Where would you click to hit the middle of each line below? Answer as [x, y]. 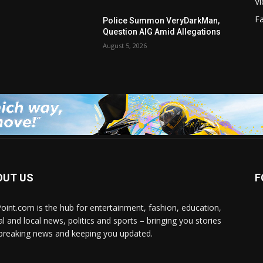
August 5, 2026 [125, 46]
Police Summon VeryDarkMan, [161, 21]
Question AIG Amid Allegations [162, 32]
